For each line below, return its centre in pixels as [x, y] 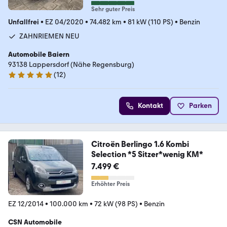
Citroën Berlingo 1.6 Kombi [140, 144]
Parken [200, 105]
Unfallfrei [24, 22]
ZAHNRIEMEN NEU [49, 36]
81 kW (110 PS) [150, 22]
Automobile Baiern [39, 54]
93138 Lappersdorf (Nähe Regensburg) [71, 64]
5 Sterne [21, 79]
